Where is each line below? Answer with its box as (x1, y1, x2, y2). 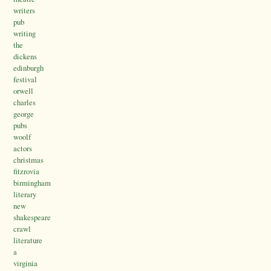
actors (13, 143, 32, 154)
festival (13, 74, 37, 85)
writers (13, 5, 35, 16)
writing (13, 28, 36, 39)
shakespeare (13, 212, 51, 223)
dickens (13, 51, 37, 62)
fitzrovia (13, 166, 39, 177)
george (13, 108, 34, 120)
